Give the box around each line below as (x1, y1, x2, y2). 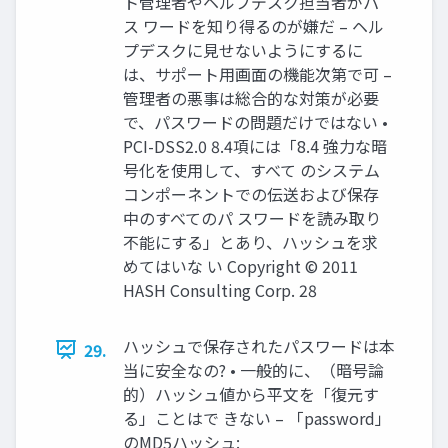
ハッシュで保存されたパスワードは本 (123, 333, 395, 358)
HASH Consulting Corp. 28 (123, 277, 317, 302)
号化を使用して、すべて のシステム (123, 157, 380, 182)
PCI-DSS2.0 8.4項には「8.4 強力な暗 (123, 133, 387, 158)
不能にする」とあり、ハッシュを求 (123, 229, 378, 254)
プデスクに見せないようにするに (123, 37, 363, 62)
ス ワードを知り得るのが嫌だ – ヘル (123, 13, 384, 38)
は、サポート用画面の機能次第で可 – (123, 61, 392, 86)
